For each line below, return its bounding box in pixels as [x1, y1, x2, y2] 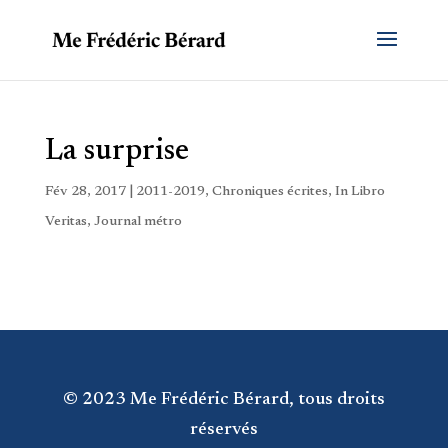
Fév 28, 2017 [44, 185, 126, 199]
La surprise [44, 137, 189, 167]
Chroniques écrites [211, 185, 328, 199]
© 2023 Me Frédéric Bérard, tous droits [62, 391, 385, 409]
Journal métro [93, 215, 182, 229]
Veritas [44, 215, 87, 229]
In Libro [334, 185, 385, 199]
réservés [189, 421, 258, 439]
